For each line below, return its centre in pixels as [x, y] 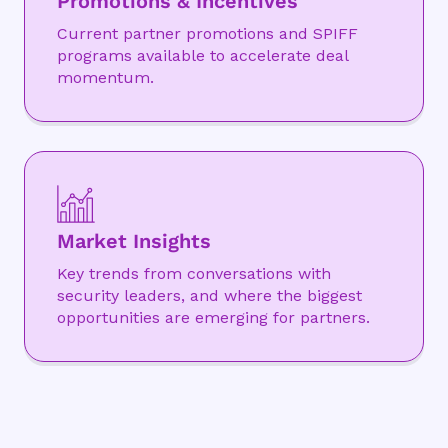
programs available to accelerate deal [202, 56]
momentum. [105, 78]
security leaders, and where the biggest [209, 296]
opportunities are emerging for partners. [213, 318]
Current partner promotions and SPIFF [207, 34]
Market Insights [134, 241]
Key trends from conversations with [194, 274]
